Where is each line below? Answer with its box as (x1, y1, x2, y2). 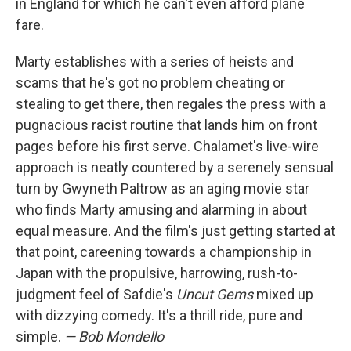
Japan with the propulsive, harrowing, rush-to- (16, 264, 298, 281)
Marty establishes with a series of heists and (16, 52, 294, 70)
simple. (16, 327, 64, 345)
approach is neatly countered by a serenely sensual (16, 158, 334, 175)
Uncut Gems (176, 285, 253, 302)
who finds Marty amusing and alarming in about (16, 201, 307, 218)
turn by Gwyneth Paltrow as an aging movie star (16, 179, 309, 197)
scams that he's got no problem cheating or (16, 74, 285, 91)
